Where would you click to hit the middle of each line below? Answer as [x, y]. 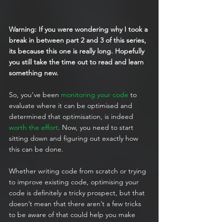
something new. [34, 73]
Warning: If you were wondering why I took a [79, 29]
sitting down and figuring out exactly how [75, 139]
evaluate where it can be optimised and [72, 106]
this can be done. [36, 149]
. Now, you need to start [97, 128]
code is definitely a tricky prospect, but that [78, 193]
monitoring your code [95, 95]
